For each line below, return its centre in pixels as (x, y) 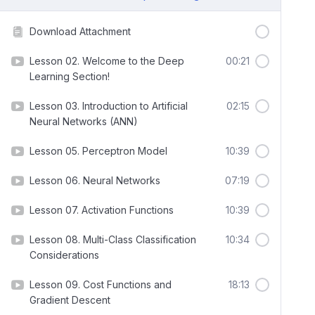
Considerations (64, 255)
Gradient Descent (70, 300)
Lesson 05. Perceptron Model (98, 151)
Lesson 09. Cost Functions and (101, 284)
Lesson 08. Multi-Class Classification (113, 239)
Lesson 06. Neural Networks (95, 180)
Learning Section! (70, 76)
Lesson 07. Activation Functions (102, 210)
